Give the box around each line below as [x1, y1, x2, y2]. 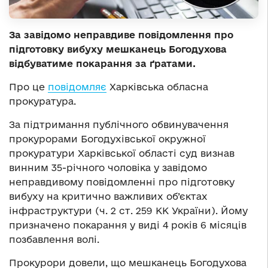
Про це [9, 81, 48, 92]
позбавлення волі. [9, 233, 99, 245]
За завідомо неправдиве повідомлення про [9, 29, 233, 40]
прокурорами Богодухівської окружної [9, 133, 206, 144]
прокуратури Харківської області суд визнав [9, 147, 234, 159]
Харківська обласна [106, 81, 208, 92]
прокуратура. [9, 95, 76, 106]
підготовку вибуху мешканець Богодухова [9, 43, 227, 54]
